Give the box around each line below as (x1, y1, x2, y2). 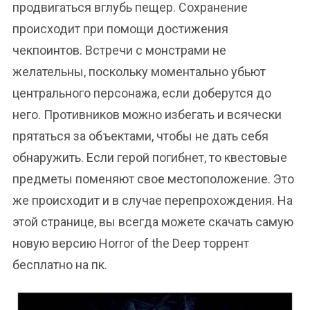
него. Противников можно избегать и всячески (12, 107, 282, 122)
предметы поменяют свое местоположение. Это (12, 172, 294, 186)
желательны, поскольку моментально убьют (12, 64, 266, 79)
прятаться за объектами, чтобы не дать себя (12, 129, 268, 143)
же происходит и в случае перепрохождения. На (12, 193, 293, 208)
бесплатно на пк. (12, 257, 107, 272)
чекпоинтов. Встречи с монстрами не (12, 43, 226, 57)
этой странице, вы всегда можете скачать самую (12, 215, 293, 229)
